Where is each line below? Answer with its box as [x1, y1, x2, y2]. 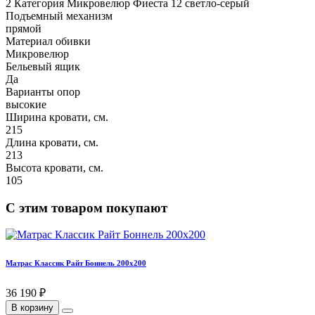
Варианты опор [6, 85, 80, 98]
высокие [6, 98, 46, 110]
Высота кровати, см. [6, 161, 103, 174]
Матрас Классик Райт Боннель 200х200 [6, 259, 146, 268]
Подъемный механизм [6, 9, 112, 22]
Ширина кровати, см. [6, 110, 108, 123]
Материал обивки [6, 34, 91, 47]
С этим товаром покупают [6, 200, 167, 215]
